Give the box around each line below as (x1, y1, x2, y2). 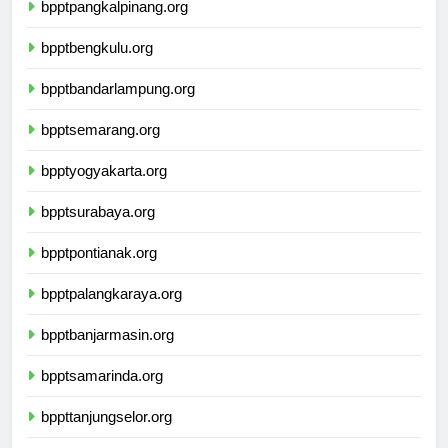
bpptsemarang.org (41, 139, 160, 157)
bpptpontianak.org (41, 262, 157, 280)
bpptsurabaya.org (41, 221, 155, 239)
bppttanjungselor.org (41, 426, 172, 444)
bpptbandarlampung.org (41, 98, 195, 116)
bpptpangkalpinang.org (41, 16, 188, 34)
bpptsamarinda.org (41, 385, 163, 403)
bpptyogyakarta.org (41, 180, 167, 198)
